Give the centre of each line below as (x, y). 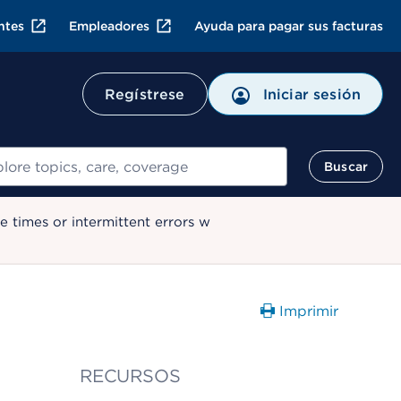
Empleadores (109, 26)
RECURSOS (130, 376)
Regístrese (145, 94)
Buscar (346, 166)
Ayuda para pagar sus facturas (288, 26)
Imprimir (308, 311)
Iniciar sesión (311, 94)
